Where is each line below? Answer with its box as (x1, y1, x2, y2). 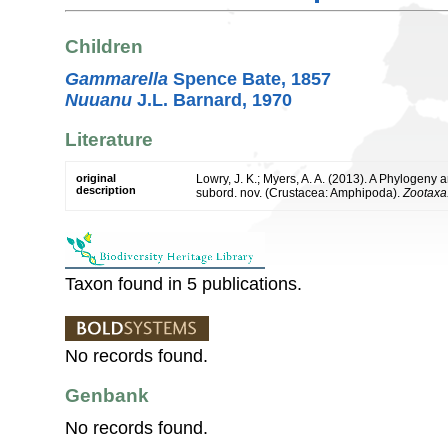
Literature (65, 128, 153, 150)
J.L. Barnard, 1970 (132, 89, 292, 110)
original (76, 172, 116, 185)
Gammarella (65, 68, 168, 89)
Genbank (65, 385, 149, 407)
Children (65, 36, 143, 58)
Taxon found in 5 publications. (65, 274, 302, 295)
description (76, 184, 136, 197)
